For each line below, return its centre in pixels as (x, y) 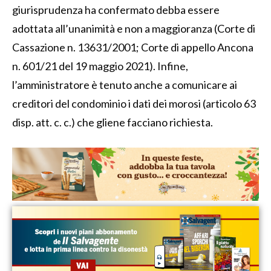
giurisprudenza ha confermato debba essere (116, 9)
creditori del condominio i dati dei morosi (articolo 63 (134, 103)
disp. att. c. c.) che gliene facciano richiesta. (113, 122)
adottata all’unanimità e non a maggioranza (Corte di (134, 28)
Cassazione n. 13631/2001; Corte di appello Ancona (133, 47)
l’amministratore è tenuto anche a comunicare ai (125, 84)
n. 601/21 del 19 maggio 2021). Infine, (100, 66)
